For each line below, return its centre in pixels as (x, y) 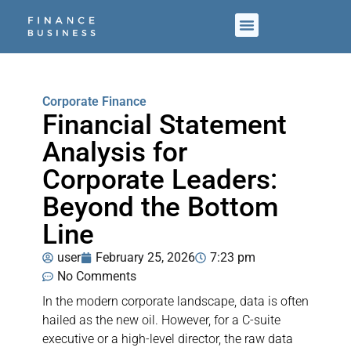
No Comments (97, 277)
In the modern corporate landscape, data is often (175, 302)
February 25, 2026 (145, 258)
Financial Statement (165, 125)
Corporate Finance (94, 102)
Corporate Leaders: (160, 180)
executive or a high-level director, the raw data (168, 339)
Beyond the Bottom (160, 208)
